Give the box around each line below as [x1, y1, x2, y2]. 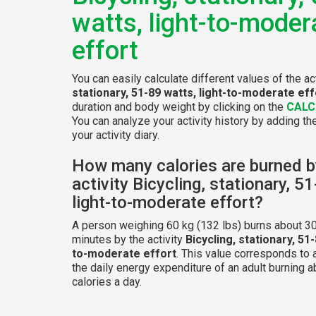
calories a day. [72, 274, 142, 288]
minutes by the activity [72, 232, 186, 246]
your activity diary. [72, 128, 159, 142]
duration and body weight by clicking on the [72, 99, 286, 114]
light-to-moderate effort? [72, 192, 263, 212]
